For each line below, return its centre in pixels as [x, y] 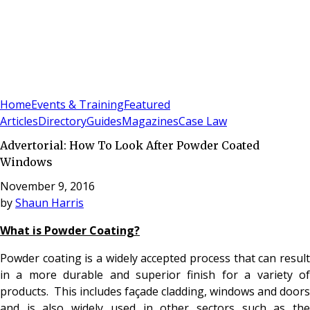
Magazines [150, 121]
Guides [104, 121]
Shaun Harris [49, 202]
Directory [62, 121]
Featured [147, 105]
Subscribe [49, 87]
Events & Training [77, 105]
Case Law [203, 121]
